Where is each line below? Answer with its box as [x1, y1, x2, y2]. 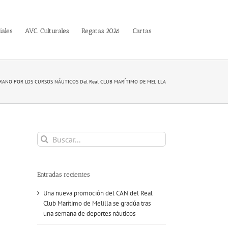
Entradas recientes [37, 170, 90, 178]
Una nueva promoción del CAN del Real [43, 189, 153, 198]
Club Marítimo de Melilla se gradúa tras [43, 199, 151, 208]
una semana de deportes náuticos [43, 209, 135, 218]
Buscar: [37, 132, 56, 140]
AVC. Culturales [24, 26, 69, 35]
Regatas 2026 [81, 26, 120, 35]
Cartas [132, 26, 151, 35]
